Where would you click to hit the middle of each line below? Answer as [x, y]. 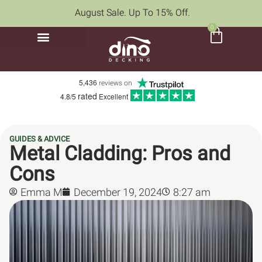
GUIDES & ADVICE [39, 139]
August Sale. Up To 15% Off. [132, 13]
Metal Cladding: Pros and [120, 153]
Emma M [42, 192]
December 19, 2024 [118, 192]
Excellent [113, 96]
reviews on [114, 83]
